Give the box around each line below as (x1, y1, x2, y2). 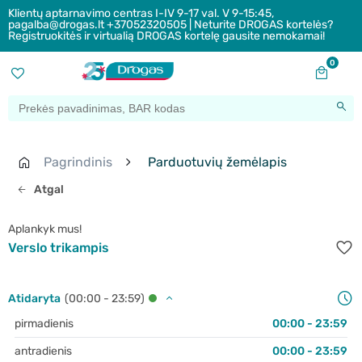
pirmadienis (15, 317, 74, 331)
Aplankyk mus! (8, 222, 82, 237)
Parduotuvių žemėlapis (145, 154, 287, 170)
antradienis (15, 344, 72, 359)
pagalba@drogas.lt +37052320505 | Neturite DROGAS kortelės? (8, 18, 333, 32)
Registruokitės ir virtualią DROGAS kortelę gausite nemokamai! (8, 29, 325, 43)
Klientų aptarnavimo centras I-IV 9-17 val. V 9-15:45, (8, 6, 274, 20)
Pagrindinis (44, 154, 112, 170)
